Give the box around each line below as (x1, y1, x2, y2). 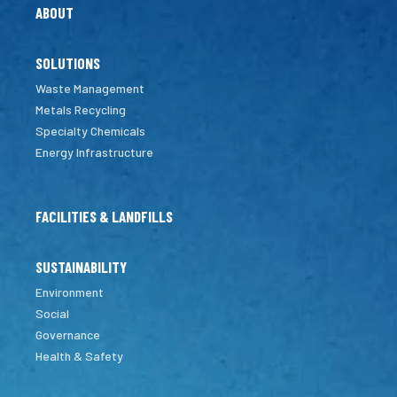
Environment (35, 284, 104, 300)
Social (35, 305, 69, 321)
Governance (35, 326, 100, 342)
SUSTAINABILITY (35, 257, 127, 276)
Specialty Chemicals (35, 122, 145, 138)
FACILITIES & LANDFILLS (35, 206, 173, 225)
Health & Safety (35, 347, 123, 363)
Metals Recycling (35, 101, 126, 117)
